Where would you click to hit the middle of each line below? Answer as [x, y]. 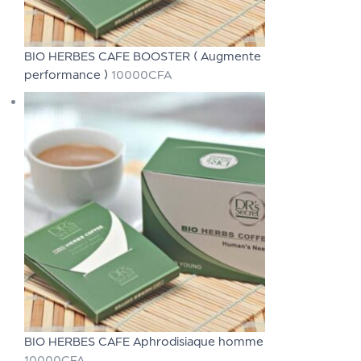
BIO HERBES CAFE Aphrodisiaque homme [144, 341]
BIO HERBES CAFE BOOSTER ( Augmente [143, 56]
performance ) [68, 74]
